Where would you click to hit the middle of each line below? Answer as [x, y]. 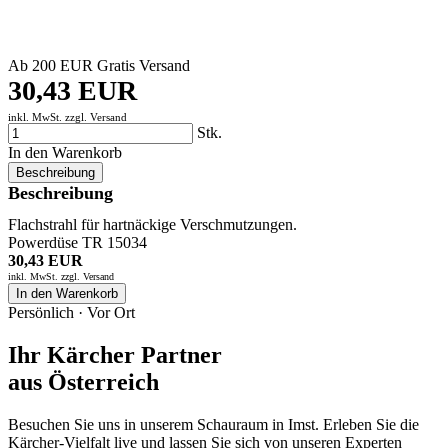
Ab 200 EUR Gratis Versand [99, 66]
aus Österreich [83, 381]
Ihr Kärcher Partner [115, 354]
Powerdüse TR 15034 [77, 243]
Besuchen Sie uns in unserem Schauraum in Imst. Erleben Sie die [213, 424]
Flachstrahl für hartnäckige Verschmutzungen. [152, 225]
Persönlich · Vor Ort [71, 313]
